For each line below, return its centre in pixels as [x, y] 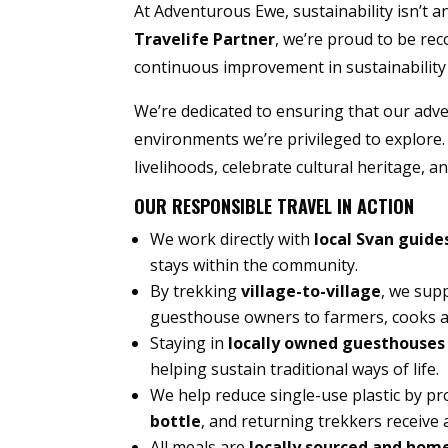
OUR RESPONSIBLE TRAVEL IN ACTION [274, 206]
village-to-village [311, 291]
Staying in [189, 343]
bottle [176, 421]
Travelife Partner [205, 39]
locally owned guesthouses [337, 343]
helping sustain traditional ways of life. [295, 369]
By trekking [196, 291]
